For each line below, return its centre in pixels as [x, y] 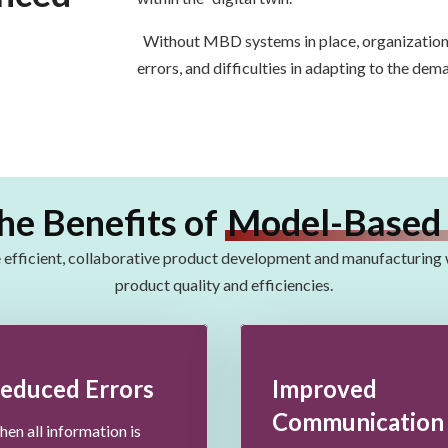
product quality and [182, 284]
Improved [324, 388]
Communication [357, 421]
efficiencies [290, 284]
